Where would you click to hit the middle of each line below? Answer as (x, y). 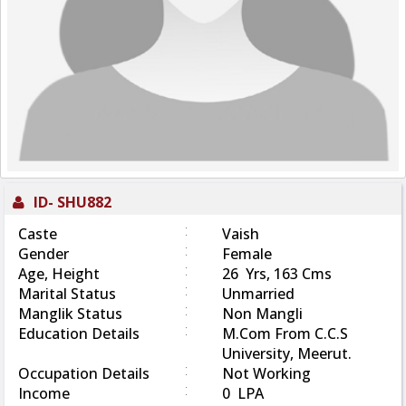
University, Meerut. (287, 353)
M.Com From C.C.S (285, 333)
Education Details (79, 333)
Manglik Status (70, 313)
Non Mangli (262, 313)
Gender (43, 253)
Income (44, 393)
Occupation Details (84, 373)
